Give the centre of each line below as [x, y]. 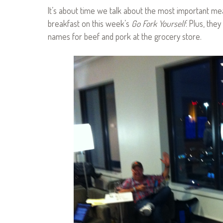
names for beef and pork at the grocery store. [125, 36]
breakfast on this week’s [90, 23]
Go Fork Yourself [159, 23]
